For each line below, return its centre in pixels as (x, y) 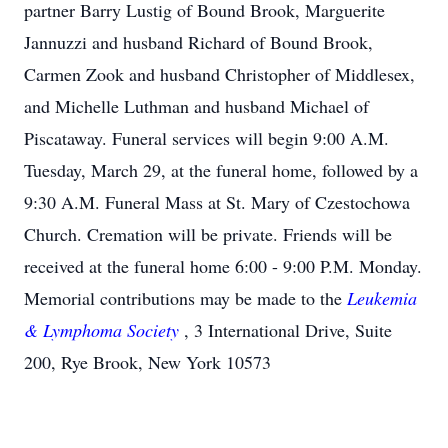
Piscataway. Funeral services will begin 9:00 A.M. (206, 138)
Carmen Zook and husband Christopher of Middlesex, (219, 74)
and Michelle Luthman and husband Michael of (196, 106)
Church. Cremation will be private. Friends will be (208, 234)
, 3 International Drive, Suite (288, 330)
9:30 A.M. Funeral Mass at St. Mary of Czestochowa (217, 202)
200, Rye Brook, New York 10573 (147, 362)
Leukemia (382, 298)
